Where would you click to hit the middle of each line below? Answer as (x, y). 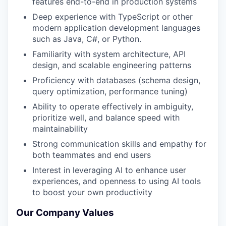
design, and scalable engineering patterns (112, 65)
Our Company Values (65, 213)
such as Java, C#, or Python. (87, 39)
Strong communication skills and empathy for (119, 144)
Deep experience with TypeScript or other (112, 17)
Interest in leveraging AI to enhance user (109, 170)
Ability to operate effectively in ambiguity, (113, 107)
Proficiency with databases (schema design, (116, 80)
